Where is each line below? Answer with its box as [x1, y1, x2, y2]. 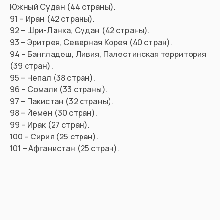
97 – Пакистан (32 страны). [10, 96, 114, 107]
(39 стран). [10, 60, 53, 72]
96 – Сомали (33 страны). [10, 84, 108, 95]
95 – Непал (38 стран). [10, 72, 96, 83]
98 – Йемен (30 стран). [10, 108, 98, 119]
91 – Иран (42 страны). [10, 13, 95, 25]
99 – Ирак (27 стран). [10, 119, 90, 131]
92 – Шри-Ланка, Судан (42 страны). [10, 25, 150, 36]
